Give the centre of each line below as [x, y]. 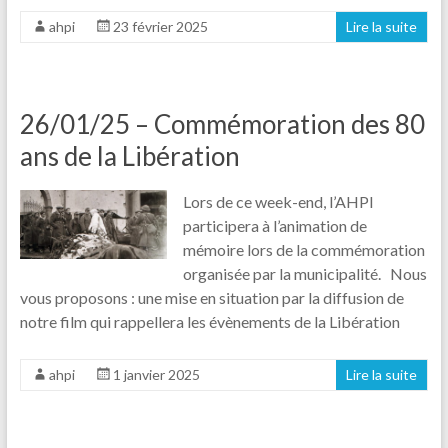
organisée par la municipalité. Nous [305, 273]
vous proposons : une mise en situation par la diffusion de [211, 297]
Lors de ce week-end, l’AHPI [279, 201]
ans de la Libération [129, 155]
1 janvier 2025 [156, 374]
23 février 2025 [160, 26]
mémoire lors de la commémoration [304, 249]
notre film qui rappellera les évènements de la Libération [209, 321]
